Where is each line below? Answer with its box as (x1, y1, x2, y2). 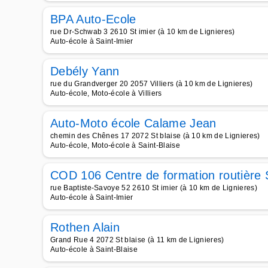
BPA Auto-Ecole (50, 13, 136, 26)
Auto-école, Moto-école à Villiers (50, 89, 162, 98)
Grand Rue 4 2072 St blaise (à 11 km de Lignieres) (50, 236, 224, 244)
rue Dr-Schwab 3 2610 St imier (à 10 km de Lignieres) (50, 28, 235, 36)
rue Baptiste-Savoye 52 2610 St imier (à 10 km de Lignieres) (50, 184, 257, 192)
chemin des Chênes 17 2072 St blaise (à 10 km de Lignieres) (50, 132, 260, 140)
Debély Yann (50, 65, 120, 78)
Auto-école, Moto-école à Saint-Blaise (50, 141, 180, 150)
